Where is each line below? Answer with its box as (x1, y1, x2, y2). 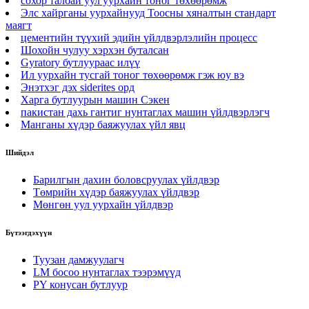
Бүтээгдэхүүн (6, 228, 52, 237)
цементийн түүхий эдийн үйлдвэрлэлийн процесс (21, 31, 257, 43)
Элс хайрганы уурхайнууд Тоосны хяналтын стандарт (21, 6, 276, 19)
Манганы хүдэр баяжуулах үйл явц (21, 118, 186, 130)
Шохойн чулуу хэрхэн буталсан (21, 43, 169, 56)
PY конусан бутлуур (33, 278, 128, 290)
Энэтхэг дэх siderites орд (21, 81, 134, 93)
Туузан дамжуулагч (33, 253, 124, 266)
